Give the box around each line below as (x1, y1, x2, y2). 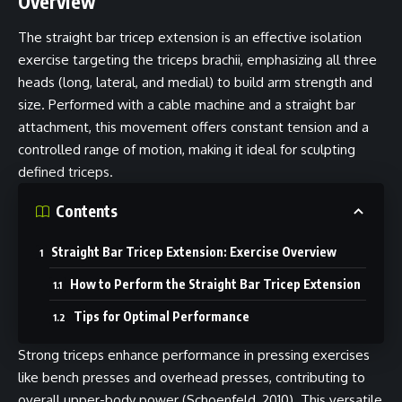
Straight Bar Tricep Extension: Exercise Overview (51, 243, 336, 259)
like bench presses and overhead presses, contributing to (18, 368, 365, 386)
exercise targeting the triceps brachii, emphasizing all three (18, 50, 377, 68)
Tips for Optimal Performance (74, 308, 249, 324)
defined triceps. (18, 162, 117, 180)
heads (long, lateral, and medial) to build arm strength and (18, 73, 372, 91)
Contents (56, 201, 118, 222)
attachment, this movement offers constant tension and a (18, 118, 369, 135)
